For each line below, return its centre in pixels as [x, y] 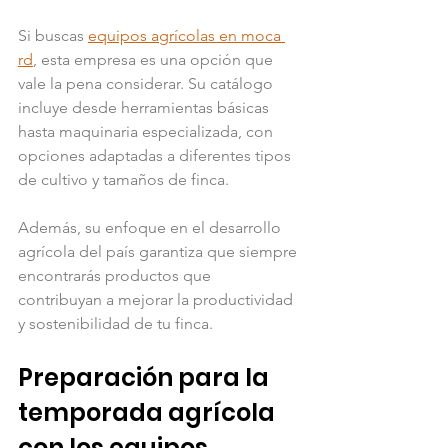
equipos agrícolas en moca [186, 35]
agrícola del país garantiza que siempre [159, 251]
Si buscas [53, 35]
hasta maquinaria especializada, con [147, 131]
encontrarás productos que [116, 275]
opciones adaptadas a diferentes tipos [156, 155]
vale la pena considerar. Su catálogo [147, 83]
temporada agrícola [149, 412]
